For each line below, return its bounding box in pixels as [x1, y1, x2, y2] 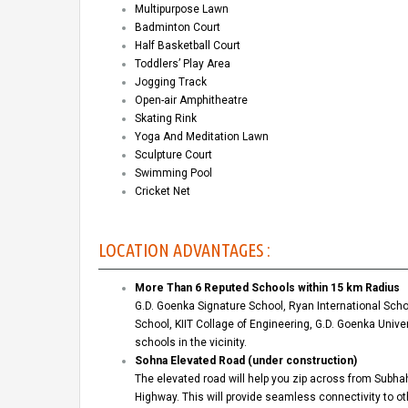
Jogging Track [135, 76, 207, 89]
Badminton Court [135, 21, 220, 35]
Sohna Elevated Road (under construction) [135, 354, 357, 368]
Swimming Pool [135, 167, 212, 180]
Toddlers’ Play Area [135, 57, 230, 71]
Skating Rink [135, 112, 197, 126]
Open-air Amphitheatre [135, 94, 248, 107]
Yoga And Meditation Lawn [135, 130, 269, 144]
